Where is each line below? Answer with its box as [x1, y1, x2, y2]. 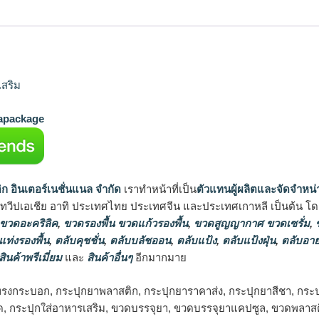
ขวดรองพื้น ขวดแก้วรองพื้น [61, 217, 188, 230]
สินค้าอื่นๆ [87, 251, 132, 264]
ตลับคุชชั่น [52, 234, 104, 247]
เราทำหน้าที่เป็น [121, 183, 197, 196]
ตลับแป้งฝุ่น [219, 234, 276, 247]
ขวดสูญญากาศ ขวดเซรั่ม [191, 217, 310, 230]
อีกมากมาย [132, 251, 187, 264]
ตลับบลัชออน [107, 234, 171, 247]
